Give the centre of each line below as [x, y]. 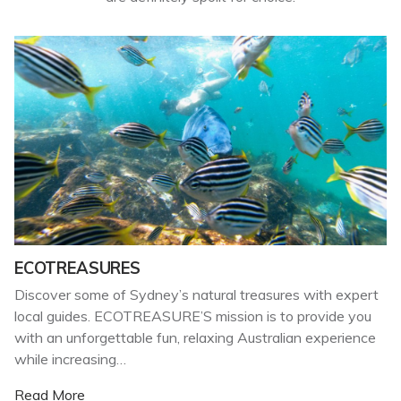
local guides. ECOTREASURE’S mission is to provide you [193, 316]
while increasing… [70, 358]
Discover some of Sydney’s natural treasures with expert [196, 294]
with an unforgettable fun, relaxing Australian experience [195, 337]
